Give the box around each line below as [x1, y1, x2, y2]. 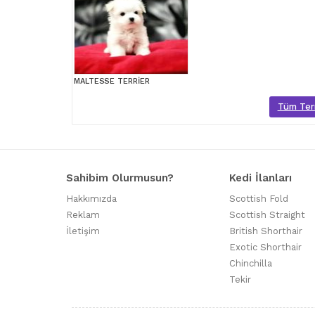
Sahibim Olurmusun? [66, 172, 174, 185]
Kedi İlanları [229, 172, 292, 185]
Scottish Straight [229, 210, 305, 221]
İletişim [66, 226, 100, 237]
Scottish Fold [229, 193, 288, 205]
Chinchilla [229, 258, 272, 269]
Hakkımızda [66, 193, 117, 205]
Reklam [66, 210, 100, 221]
